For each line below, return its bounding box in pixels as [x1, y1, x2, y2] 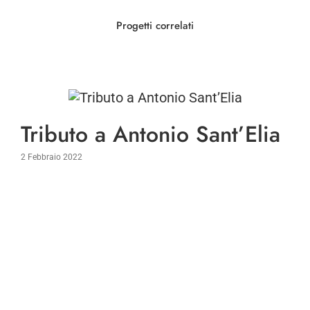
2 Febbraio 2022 [21, 152, 82, 162]
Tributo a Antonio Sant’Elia [21, 118, 280, 151]
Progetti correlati [116, 18, 194, 34]
